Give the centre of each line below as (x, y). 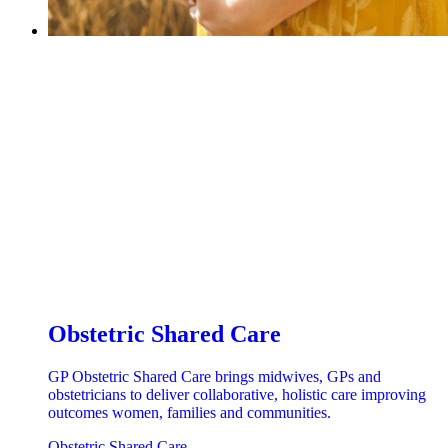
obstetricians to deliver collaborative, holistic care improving (237, 395)
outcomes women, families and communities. (189, 413)
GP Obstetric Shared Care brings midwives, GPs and (214, 377)
